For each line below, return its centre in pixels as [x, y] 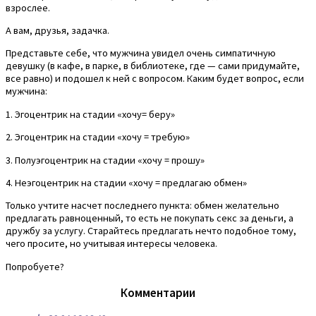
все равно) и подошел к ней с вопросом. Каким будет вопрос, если [155, 79]
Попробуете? [35, 266]
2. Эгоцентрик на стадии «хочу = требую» [98, 137]
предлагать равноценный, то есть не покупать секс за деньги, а [150, 218]
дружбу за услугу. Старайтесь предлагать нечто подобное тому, [151, 231]
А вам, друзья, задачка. [57, 31]
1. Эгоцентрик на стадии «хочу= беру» [90, 114]
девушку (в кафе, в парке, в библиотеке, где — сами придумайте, [153, 66]
